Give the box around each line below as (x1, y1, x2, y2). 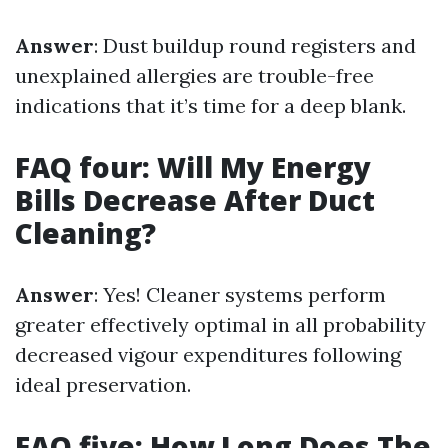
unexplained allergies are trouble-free (15, 63, 374, 89)
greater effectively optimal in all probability (15, 312, 426, 338)
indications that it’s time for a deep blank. (15, 93, 406, 119)
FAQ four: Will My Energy (15, 148, 371, 187)
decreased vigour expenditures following (15, 342, 401, 368)
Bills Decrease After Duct (15, 181, 375, 220)
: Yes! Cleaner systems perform (94, 282, 386, 308)
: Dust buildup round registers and (94, 33, 416, 59)
